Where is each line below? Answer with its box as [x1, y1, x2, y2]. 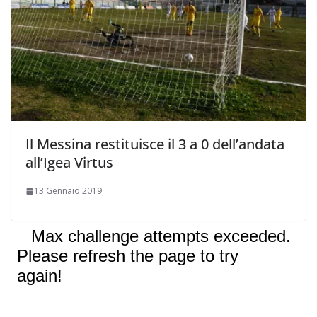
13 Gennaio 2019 [34, 185, 102, 197]
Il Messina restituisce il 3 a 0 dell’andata [25, 134, 284, 154]
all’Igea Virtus [25, 153, 113, 173]
